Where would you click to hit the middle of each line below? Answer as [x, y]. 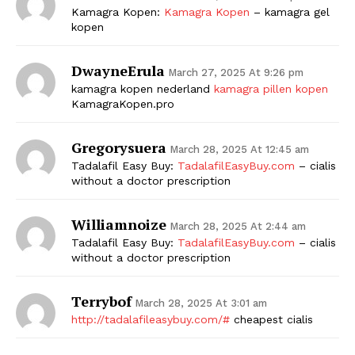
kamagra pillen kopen [271, 88]
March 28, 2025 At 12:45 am [239, 149]
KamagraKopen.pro [123, 103]
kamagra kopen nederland [143, 88]
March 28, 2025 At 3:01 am [201, 303]
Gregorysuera [119, 147]
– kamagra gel [290, 11]
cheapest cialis [271, 319]
